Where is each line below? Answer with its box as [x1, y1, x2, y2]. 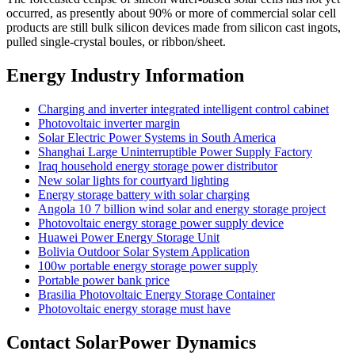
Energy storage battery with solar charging [38, 188, 250, 202]
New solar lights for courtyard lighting [38, 174, 229, 188]
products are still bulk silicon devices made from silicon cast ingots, [6, 21, 341, 35]
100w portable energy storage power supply [38, 259, 258, 273]
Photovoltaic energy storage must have [38, 302, 231, 316]
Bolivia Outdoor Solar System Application [38, 245, 250, 259]
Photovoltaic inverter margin [38, 116, 180, 131]
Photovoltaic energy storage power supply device [38, 216, 284, 231]
